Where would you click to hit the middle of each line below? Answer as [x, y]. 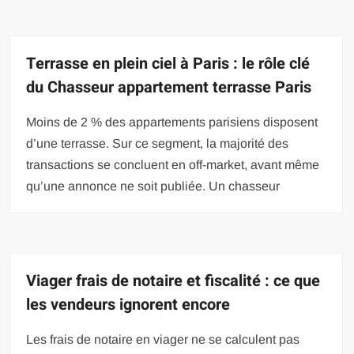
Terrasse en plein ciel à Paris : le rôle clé [168, 63]
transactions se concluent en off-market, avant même [173, 164]
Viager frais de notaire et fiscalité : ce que [173, 281]
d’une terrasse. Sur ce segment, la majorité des [158, 143]
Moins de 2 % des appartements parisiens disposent [172, 122]
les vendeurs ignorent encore [128, 304]
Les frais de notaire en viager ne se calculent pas [163, 339]
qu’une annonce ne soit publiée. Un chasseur [153, 186]
